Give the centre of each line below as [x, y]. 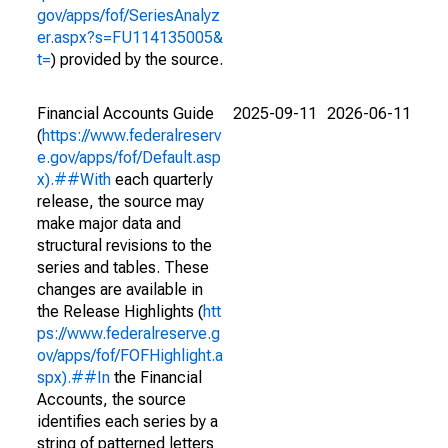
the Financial [156, 377]
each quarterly [162, 179]
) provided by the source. [137, 59]
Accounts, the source [111, 399]
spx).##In [73, 377]
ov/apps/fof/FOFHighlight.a [130, 355]
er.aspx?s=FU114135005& [130, 37]
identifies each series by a [127, 421]
